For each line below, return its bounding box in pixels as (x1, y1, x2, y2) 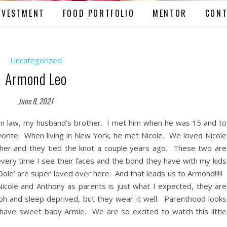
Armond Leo (5, 68, 66, 89)
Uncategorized (10, 55, 62, 65)
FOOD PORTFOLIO (62, 7, 135, 19)
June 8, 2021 (18, 95, 53, 106)
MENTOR (153, 7, 187, 19)
